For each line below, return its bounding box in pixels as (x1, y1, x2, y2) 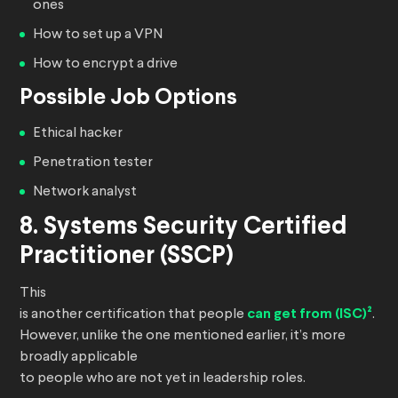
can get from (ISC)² (247, 307, 372, 322)
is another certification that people (20, 307, 247, 322)
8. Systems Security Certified (20, 216, 347, 240)
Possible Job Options (20, 88, 237, 109)
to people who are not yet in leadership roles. (20, 371, 306, 386)
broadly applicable (20, 350, 138, 365)
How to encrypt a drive (33, 57, 178, 72)
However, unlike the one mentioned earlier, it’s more (20, 329, 346, 344)
